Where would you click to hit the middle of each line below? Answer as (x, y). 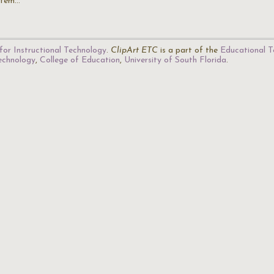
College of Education (80, 60)
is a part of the (189, 50)
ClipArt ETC (134, 50)
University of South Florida (175, 60)
